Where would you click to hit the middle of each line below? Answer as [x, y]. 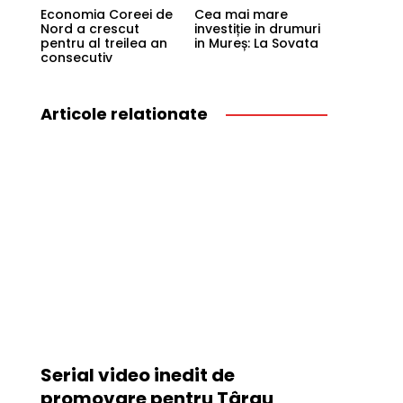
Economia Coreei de [106, 14]
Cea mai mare [242, 14]
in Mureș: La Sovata [257, 43]
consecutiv [76, 58]
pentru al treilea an [103, 43]
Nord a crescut [90, 29]
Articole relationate [124, 114]
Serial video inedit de [137, 376]
